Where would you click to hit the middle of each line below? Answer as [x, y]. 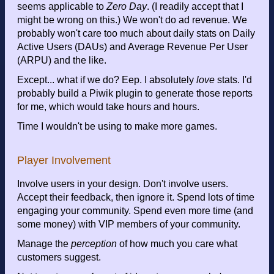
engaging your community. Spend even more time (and [135, 211]
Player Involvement [64, 161]
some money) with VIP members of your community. [129, 224]
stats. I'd [233, 80]
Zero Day [127, 7]
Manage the [44, 244]
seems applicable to [62, 7]
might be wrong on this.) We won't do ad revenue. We [132, 20]
